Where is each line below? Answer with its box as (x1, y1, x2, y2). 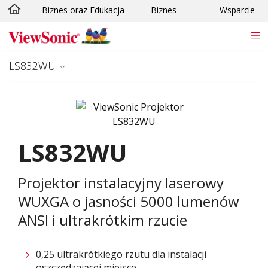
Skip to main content (25, 8, 105, 19)
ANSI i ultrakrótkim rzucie (18, 209, 187, 230)
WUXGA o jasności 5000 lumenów (18, 191, 239, 211)
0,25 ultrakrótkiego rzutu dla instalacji (36, 247, 206, 261)
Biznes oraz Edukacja (42, 4, 124, 16)
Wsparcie (220, 4, 255, 16)
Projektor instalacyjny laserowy (18, 172, 224, 193)
